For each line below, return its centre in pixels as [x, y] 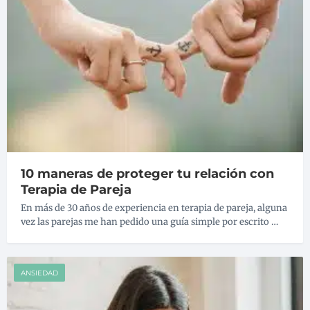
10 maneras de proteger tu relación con [147, 174]
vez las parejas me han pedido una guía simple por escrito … [149, 222]
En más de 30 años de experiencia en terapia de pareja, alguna [154, 208]
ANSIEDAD [39, 273]
